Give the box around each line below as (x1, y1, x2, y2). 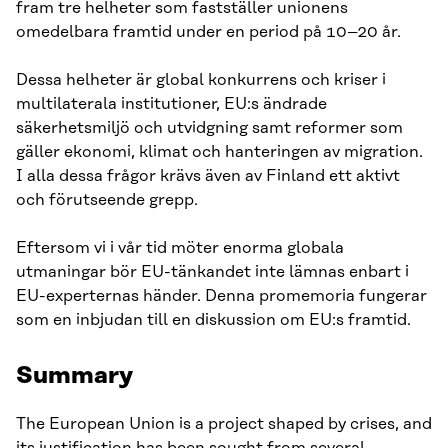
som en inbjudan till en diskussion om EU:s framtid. (16, 310, 411, 329)
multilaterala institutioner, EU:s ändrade (16, 94, 327, 113)
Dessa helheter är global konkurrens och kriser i (16, 70, 386, 89)
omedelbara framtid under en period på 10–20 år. (16, 22, 401, 41)
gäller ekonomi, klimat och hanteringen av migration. (16, 142, 423, 161)
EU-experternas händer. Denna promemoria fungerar (16, 286, 427, 305)
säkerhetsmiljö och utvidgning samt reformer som (16, 118, 403, 137)
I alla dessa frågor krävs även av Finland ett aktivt (16, 166, 400, 185)
